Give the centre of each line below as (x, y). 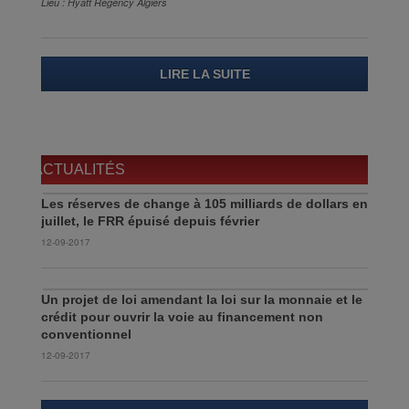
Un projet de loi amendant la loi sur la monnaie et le (202, 299)
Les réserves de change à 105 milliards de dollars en (204, 203)
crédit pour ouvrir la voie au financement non (182, 316)
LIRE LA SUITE (204, 73)
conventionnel (86, 334)
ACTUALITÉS (79, 169)
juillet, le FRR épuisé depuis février (150, 220)
